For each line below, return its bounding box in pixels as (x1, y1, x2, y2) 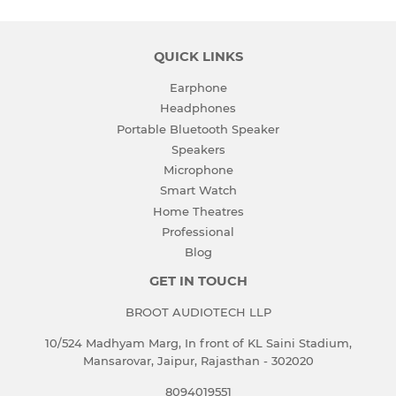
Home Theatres (152, 203, 244, 218)
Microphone (163, 163, 233, 177)
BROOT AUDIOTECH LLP (125, 305, 271, 319)
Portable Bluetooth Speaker (117, 121, 279, 136)
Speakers (171, 141, 225, 156)
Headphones (160, 101, 236, 116)
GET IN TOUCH (148, 273, 247, 289)
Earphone (169, 80, 227, 95)
